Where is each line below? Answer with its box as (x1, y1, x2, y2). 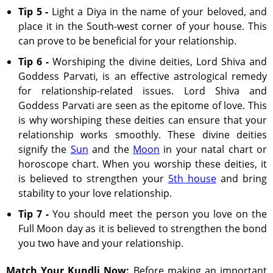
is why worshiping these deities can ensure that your (18, 113, 267, 127)
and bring (216, 172, 267, 185)
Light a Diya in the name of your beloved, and (48, 5, 267, 18)
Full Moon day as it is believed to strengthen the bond (18, 222, 267, 235)
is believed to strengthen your (18, 172, 168, 185)
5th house (168, 172, 216, 185)
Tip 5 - (18, 5, 48, 18)
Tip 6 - (18, 55, 49, 68)
